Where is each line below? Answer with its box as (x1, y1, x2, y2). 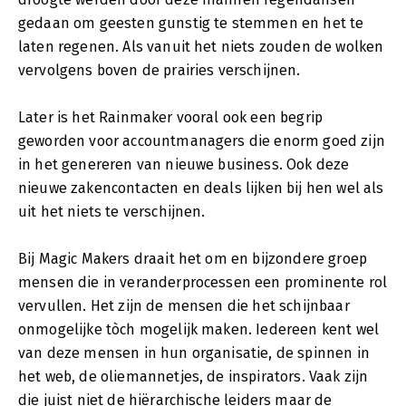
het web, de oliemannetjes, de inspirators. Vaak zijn (18, 367, 369, 385)
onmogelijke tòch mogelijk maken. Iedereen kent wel (18, 320, 380, 338)
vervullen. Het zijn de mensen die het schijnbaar (18, 296, 350, 314)
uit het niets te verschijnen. (18, 202, 206, 220)
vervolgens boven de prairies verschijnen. (18, 61, 301, 79)
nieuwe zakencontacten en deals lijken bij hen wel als (18, 179, 384, 197)
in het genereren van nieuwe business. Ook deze (18, 155, 350, 173)
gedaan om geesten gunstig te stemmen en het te (18, 14, 364, 32)
